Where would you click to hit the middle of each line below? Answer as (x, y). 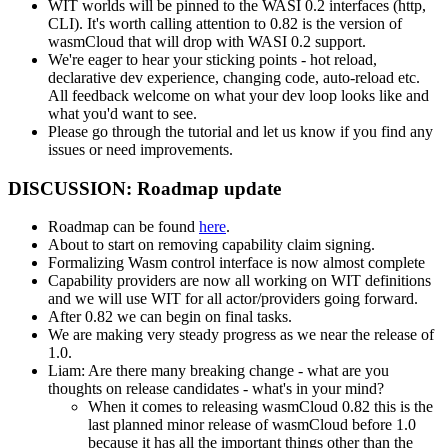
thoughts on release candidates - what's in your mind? (216, 389)
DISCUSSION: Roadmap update (144, 188)
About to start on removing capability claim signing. (211, 245)
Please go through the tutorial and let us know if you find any (240, 131)
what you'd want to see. (122, 113)
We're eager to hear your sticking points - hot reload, (212, 59)
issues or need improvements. (140, 149)
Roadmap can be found (123, 227)
